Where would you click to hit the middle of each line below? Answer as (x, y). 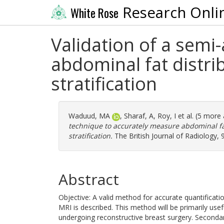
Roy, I (167, 116)
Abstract (89, 179)
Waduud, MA (89, 116)
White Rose (94, 13)
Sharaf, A (139, 116)
